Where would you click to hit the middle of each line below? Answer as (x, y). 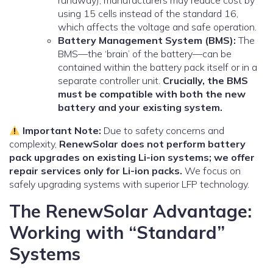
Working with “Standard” (117, 232)
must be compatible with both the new (152, 94)
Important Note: (61, 131)
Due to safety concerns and (163, 131)
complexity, (34, 144)
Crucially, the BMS (205, 81)
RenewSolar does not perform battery (152, 144)
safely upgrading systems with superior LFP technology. (129, 184)
